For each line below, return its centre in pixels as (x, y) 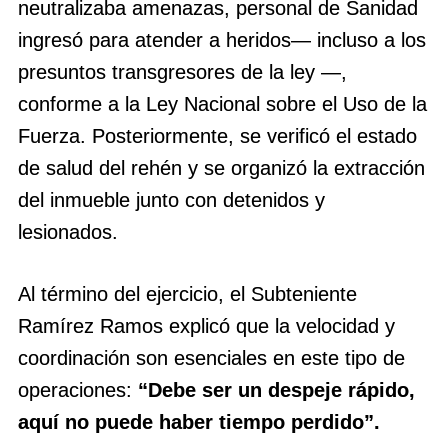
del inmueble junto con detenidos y (171, 200)
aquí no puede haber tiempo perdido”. (199, 422)
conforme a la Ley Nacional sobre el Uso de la (222, 104)
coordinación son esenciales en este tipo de (211, 358)
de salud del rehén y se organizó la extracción (221, 168)
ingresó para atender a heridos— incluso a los (222, 40)
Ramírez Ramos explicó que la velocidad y (206, 326)
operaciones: (78, 390)
